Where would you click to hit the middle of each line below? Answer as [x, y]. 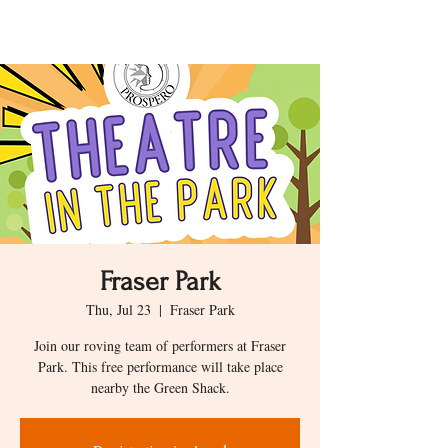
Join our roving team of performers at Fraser [160, 345]
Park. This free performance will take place [160, 366]
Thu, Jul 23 [118, 309]
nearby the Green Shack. [160, 387]
